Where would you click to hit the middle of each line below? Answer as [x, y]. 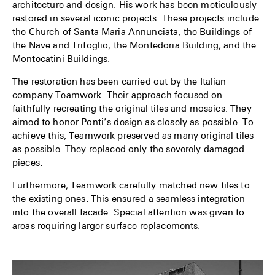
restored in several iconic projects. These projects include [136, 18]
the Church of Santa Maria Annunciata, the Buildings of [132, 32]
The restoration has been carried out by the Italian [119, 81]
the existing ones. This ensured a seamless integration [129, 199]
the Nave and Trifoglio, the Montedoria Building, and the [134, 45]
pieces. [28, 162]
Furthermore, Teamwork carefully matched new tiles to [131, 185]
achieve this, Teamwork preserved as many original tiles [133, 135]
